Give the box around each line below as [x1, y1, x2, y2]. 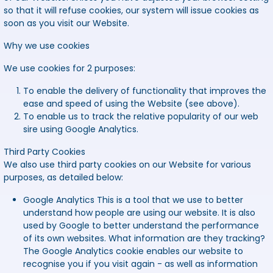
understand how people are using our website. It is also [23, 207, 255, 219]
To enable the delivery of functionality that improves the [23, 85, 266, 97]
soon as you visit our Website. [4, 17, 129, 30]
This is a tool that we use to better [94, 194, 243, 207]
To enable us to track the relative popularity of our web [23, 110, 258, 123]
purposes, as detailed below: [4, 171, 123, 184]
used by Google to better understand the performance [23, 219, 259, 232]
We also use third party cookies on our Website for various [4, 158, 251, 171]
